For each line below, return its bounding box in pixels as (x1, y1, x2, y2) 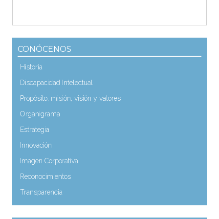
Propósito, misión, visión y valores (20, 94, 121, 102)
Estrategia (20, 126, 49, 133)
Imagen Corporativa (20, 157, 78, 165)
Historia (20, 63, 43, 71)
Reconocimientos (20, 173, 71, 180)
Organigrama (20, 110, 60, 118)
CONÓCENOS (18, 44, 71, 54)
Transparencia (20, 188, 63, 196)
